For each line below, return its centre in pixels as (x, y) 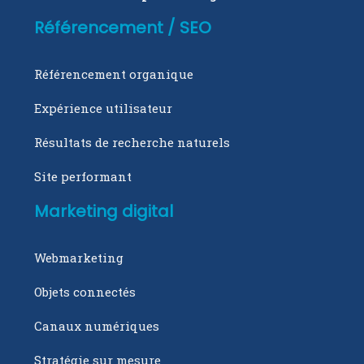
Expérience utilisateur (103, 108)
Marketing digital (104, 211)
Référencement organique (114, 74)
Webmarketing (79, 258)
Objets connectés (85, 292)
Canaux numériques (97, 326)
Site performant (83, 176)
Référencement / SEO (123, 28)
